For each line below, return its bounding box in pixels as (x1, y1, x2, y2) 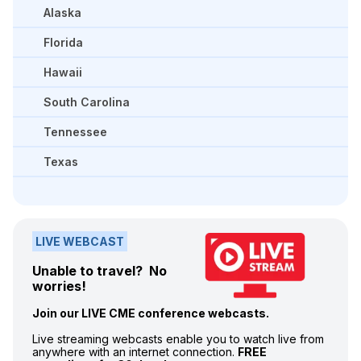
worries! (32, 277, 86, 294)
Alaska (44, 5, 81, 19)
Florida (44, 35, 83, 49)
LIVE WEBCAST (35, 234, 124, 248)
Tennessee (44, 124, 107, 139)
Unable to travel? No (32, 262, 167, 279)
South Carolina (44, 94, 130, 109)
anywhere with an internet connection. (32, 344, 238, 359)
